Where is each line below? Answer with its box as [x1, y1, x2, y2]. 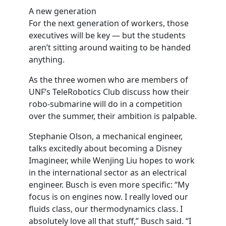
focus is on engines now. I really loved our [28, 191, 188, 202]
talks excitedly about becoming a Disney [28, 143, 182, 154]
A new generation [28, 6, 96, 17]
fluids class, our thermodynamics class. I [28, 203, 183, 214]
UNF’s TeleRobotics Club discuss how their [28, 86, 189, 97]
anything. [28, 54, 65, 65]
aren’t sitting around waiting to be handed [28, 42, 191, 53]
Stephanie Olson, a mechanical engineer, [28, 131, 183, 142]
